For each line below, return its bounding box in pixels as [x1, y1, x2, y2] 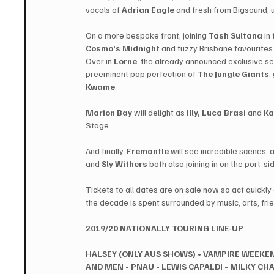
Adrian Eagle [122, 4, 175, 15]
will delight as [132, 107, 187, 118]
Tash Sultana [209, 30, 263, 41]
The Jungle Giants [198, 68, 270, 80]
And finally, [86, 146, 127, 157]
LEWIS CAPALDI [161, 261, 223, 272]
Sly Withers [102, 158, 148, 169]
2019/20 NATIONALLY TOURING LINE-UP [86, 223, 244, 234]
